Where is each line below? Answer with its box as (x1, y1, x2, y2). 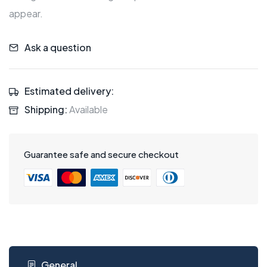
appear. (9, 7, 43, 20)
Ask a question (24, 41, 91, 54)
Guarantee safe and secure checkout (24, 148, 179, 160)
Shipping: (24, 103, 67, 116)
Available (67, 103, 108, 116)
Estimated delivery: (24, 84, 114, 97)
